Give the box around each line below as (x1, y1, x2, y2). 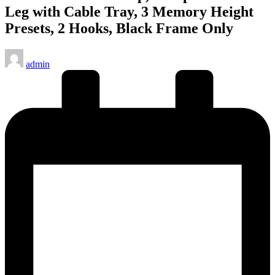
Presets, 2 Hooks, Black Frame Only (5, 20, 233, 36)
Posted (4, 48, 30, 59)
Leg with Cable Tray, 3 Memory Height (5, 3, 254, 20)
